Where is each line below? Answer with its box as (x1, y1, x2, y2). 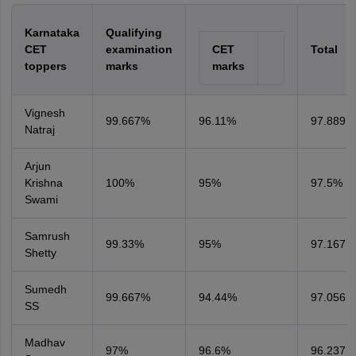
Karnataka (24, 26, 79, 39)
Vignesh (24, 106, 65, 119)
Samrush (24, 230, 70, 242)
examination (105, 43, 172, 56)
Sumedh (24, 283, 67, 296)
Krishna (24, 176, 63, 189)
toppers (24, 60, 67, 72)
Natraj (24, 123, 55, 136)
